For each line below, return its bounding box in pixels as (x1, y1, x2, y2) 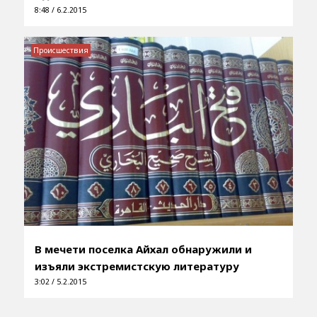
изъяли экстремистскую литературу (34, 258, 239, 273)
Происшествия (33, 45, 88, 56)
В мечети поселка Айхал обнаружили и (34, 241, 252, 256)
